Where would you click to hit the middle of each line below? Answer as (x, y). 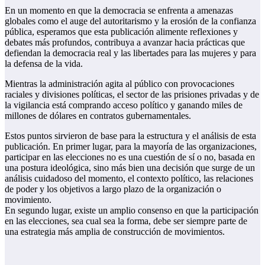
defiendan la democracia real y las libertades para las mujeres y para (130, 53)
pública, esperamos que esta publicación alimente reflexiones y (121, 31)
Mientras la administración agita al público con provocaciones (119, 83)
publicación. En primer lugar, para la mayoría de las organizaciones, (131, 146)
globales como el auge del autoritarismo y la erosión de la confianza (130, 21)
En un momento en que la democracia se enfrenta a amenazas (119, 10)
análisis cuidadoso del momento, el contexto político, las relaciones (129, 178)
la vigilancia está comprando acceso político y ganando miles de (124, 105)
